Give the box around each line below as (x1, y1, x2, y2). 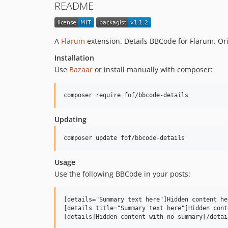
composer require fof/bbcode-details (64, 92, 188, 99)
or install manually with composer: (93, 65, 213, 75)
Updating (54, 115, 87, 125)
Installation (54, 53, 94, 63)
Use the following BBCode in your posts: (54, 169, 190, 179)
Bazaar (69, 65, 93, 75)
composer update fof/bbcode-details (64, 134, 185, 142)
